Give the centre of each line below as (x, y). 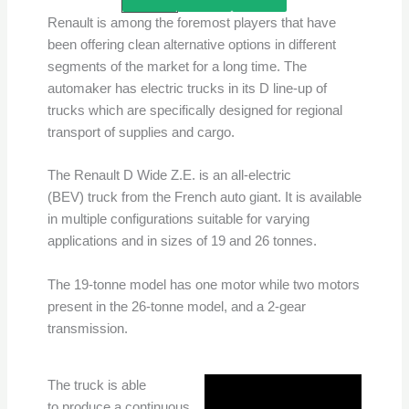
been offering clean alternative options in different (191, 44)
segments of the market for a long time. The (177, 66)
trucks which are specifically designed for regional (194, 110)
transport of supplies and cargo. (142, 132)
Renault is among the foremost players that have (191, 22)
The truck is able (96, 385)
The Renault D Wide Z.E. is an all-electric (169, 176)
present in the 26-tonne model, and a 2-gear (176, 306)
